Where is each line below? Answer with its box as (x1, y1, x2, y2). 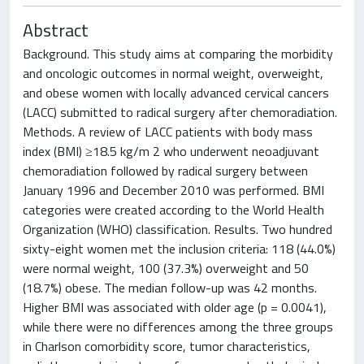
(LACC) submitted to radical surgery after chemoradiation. (23, 102, 337, 122)
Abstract (23, 16, 89, 43)
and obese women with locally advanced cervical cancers (23, 83, 329, 102)
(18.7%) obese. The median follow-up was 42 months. (23, 278, 317, 297)
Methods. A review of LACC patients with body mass (23, 122, 313, 141)
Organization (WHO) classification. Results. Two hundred (23, 219, 332, 239)
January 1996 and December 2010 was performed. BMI (23, 180, 324, 200)
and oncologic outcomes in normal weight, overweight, (23, 63, 323, 83)
